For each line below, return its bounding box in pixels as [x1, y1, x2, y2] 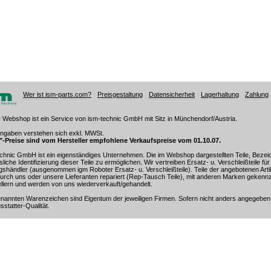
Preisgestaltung [97, 91, 143, 98]
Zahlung [245, 91, 269, 98]
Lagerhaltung [201, 91, 239, 98]
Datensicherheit [149, 91, 195, 98]
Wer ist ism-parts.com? [23, 91, 91, 98]
